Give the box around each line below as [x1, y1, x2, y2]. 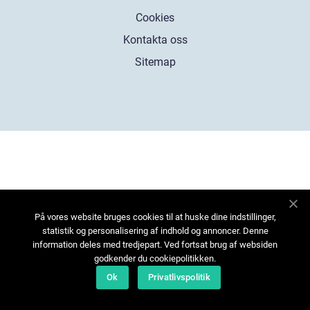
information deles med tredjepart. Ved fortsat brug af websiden [33, 239, 277, 250]
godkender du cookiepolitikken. [94, 253, 216, 264]
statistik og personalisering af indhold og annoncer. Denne [42, 226, 268, 236]
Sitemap [134, 55, 176, 69]
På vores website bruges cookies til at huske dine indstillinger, [34, 212, 276, 222]
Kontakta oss [122, 33, 188, 46]
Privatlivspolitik [147, 272, 210, 282]
